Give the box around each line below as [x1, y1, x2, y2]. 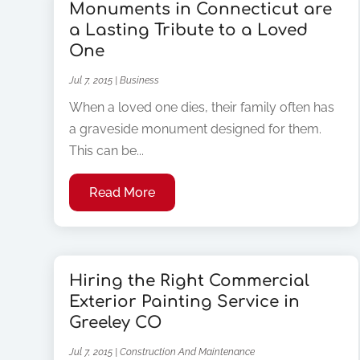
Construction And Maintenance [120, 346, 256, 358]
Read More [89, 184, 156, 200]
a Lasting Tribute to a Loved [69, 20, 309, 39]
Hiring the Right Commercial [69, 272, 310, 291]
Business [120, 74, 160, 86]
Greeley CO [69, 313, 162, 333]
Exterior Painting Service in [69, 292, 301, 312]
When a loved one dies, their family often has [69, 99, 335, 115]
